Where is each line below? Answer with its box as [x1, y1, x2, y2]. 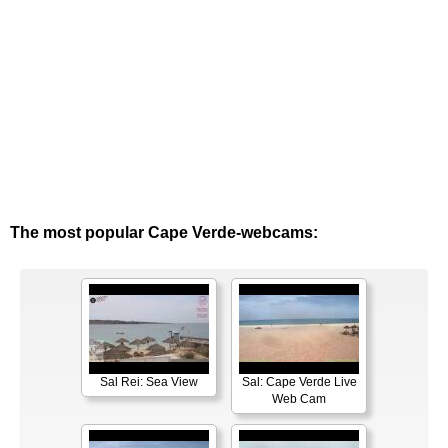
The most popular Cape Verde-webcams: [10, 224, 318, 242]
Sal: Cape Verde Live [241, 375, 357, 390]
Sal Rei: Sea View [100, 375, 198, 390]
